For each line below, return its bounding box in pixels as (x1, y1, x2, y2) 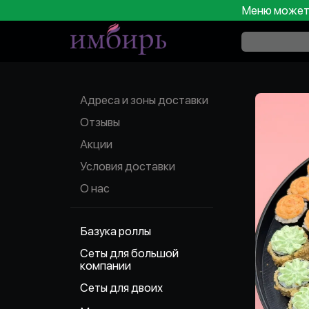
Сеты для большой (80, 246, 179, 260)
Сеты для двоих (80, 281, 163, 295)
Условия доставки (80, 159, 175, 173)
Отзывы (80, 115, 120, 129)
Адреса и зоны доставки (80, 93, 208, 107)
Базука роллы (80, 224, 151, 238)
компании (80, 259, 131, 272)
